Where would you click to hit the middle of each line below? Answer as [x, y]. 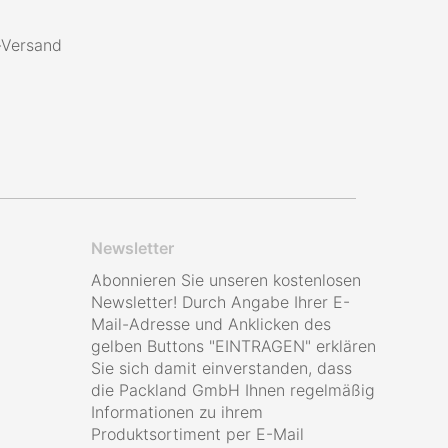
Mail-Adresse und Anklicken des [211, 324]
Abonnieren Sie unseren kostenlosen [226, 280]
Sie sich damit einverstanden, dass [221, 368]
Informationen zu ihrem [177, 412]
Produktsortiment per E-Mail [197, 434]
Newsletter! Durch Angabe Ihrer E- [220, 302]
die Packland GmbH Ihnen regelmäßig [233, 390]
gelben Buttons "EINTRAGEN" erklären [233, 346]
